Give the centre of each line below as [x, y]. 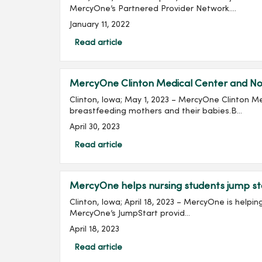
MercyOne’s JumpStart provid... [130, 213]
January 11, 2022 [100, 25]
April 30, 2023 [95, 127]
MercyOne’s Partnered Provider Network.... [153, 9]
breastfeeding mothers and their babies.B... [156, 111]
